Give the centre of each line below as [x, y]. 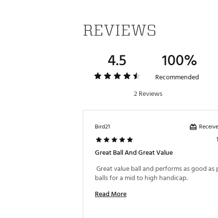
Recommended [177, 77]
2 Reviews [148, 94]
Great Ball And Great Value [134, 153]
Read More [111, 194]
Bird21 [102, 127]
